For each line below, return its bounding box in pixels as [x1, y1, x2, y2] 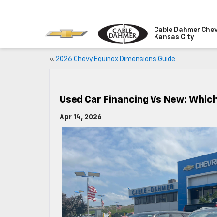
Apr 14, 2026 [60, 114, 102, 121]
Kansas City [154, 33, 194, 41]
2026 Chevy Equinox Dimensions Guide [56, 56, 175, 62]
